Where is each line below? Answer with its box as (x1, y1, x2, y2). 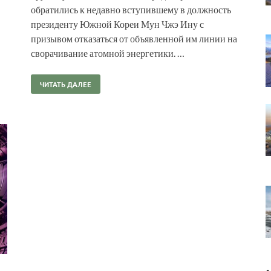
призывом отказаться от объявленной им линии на (31, 32, 237, 44)
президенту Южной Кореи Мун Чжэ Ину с (31, 18, 204, 30)
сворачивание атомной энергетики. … (31, 47, 184, 59)
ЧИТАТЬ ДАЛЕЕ (40, 79, 91, 89)
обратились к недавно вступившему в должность (31, 3, 231, 15)
